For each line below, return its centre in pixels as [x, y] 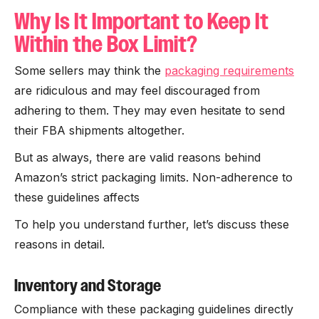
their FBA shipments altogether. [101, 130]
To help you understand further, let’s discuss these [152, 224]
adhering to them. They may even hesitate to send [150, 110]
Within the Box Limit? [106, 44]
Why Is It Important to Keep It [141, 21]
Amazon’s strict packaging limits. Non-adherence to [153, 177]
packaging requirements [229, 70]
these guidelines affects [79, 197]
